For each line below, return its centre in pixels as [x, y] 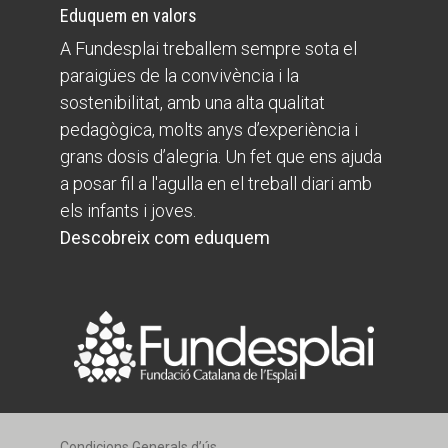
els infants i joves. [127, 210]
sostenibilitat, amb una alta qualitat [192, 102]
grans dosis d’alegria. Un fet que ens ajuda [220, 156]
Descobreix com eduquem [164, 237]
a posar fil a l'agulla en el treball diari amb [215, 183]
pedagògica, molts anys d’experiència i [208, 129]
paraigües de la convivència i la [179, 75]
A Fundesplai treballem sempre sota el [208, 48]
